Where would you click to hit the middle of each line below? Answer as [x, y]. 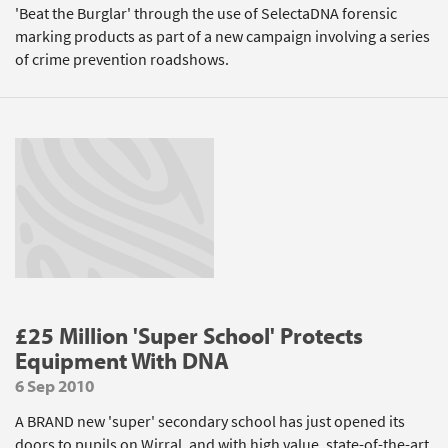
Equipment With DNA [122, 360]
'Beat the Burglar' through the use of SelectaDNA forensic [206, 13]
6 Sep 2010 [54, 385]
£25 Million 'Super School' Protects [189, 335]
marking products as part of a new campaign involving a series [222, 36]
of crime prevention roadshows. [122, 59]
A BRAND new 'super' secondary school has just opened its [210, 421]
